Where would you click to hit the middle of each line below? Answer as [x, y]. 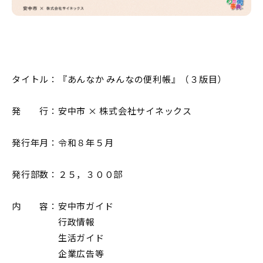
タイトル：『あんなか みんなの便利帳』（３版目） [119, 79]
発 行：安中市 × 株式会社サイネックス [102, 110]
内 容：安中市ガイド [63, 205]
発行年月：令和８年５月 [63, 142]
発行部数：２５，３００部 [67, 174]
